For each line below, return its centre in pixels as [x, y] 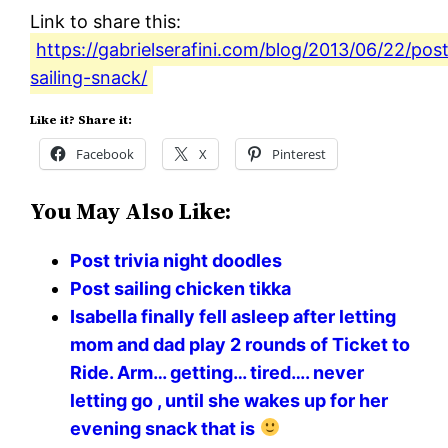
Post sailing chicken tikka [181, 288]
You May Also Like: [131, 211]
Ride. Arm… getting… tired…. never [217, 372]
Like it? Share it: [81, 119]
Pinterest [299, 153]
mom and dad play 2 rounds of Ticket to [240, 344]
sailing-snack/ [89, 77]
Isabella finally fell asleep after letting [233, 316]
